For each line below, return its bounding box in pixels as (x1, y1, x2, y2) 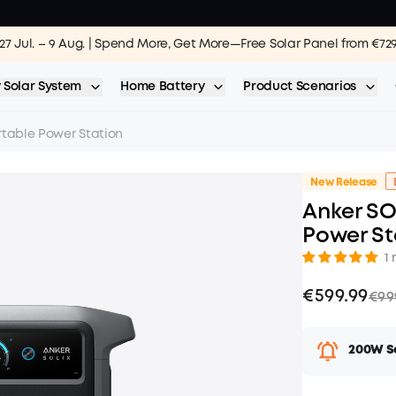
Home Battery (120, 80, 205, 92)
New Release (310, 178, 377, 187)
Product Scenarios (243, 80, 356, 92)
